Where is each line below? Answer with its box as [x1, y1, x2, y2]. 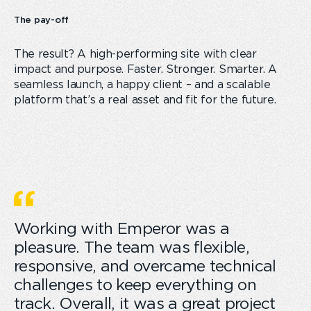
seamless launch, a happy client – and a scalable [14, 78, 271, 90]
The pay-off [14, 14, 69, 25]
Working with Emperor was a [14, 221, 230, 237]
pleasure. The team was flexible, [14, 239, 249, 256]
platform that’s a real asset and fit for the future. [14, 94, 276, 106]
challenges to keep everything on [14, 277, 256, 294]
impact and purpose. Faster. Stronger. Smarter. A [14, 63, 277, 75]
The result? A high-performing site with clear [14, 48, 257, 60]
